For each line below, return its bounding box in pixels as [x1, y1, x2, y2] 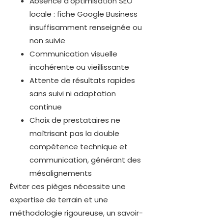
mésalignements [29, 168, 92, 179]
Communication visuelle [29, 49, 117, 59]
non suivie [29, 35, 65, 46]
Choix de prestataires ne [29, 115, 120, 126]
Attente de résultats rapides [29, 75, 135, 86]
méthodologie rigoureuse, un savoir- [10, 208, 143, 219]
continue [29, 102, 62, 112]
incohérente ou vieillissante [29, 62, 129, 73]
